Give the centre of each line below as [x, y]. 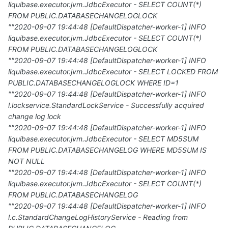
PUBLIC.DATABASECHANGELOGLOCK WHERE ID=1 [93, 83]
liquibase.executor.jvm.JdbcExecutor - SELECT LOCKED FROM [113, 72]
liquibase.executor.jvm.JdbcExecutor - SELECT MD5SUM [103, 139]
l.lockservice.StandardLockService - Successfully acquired [106, 105]
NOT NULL [26, 161]
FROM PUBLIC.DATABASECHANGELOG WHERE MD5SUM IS [107, 150]
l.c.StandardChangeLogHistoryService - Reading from [98, 217]
